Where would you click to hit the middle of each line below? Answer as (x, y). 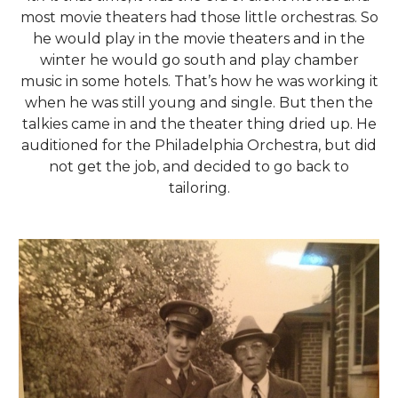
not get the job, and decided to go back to (199, 166)
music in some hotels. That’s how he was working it (199, 81)
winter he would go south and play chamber (199, 60)
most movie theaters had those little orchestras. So (199, 17)
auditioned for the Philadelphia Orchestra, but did (199, 145)
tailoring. (199, 187)
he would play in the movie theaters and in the (199, 38)
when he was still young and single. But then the (199, 102)
